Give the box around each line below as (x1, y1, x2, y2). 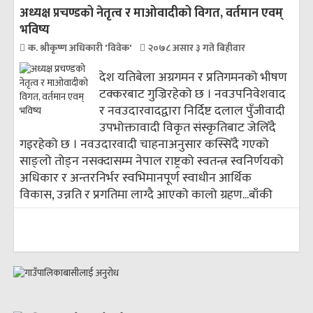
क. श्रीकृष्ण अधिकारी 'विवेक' (28, 40, 134, 56)
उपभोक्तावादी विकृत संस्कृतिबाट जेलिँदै (99, 117, 277, 138)
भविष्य (20, 20, 50, 41)
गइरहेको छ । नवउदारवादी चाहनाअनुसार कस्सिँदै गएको (20, 134, 269, 155)
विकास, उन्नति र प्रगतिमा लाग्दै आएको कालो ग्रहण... (20, 184, 249, 205)
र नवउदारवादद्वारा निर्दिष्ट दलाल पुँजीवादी (99, 101, 286, 122)
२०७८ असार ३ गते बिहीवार (148, 40, 245, 56)
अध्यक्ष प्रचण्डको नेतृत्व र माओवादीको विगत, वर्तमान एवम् (20, 3, 283, 24)
